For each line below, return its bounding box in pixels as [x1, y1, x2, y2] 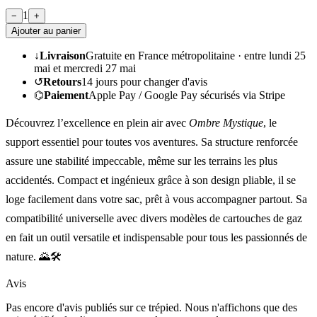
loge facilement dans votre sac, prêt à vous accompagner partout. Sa [6, 192, 307, 205]
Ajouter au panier [11, 25, 81, 36]
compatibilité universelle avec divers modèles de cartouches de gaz [6, 212, 302, 224]
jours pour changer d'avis [93, 75, 207, 88]
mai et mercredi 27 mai [34, 62, 136, 74]
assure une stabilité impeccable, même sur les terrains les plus [6, 154, 277, 167]
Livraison [40, 49, 86, 62]
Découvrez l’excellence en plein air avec [6, 116, 189, 129]
